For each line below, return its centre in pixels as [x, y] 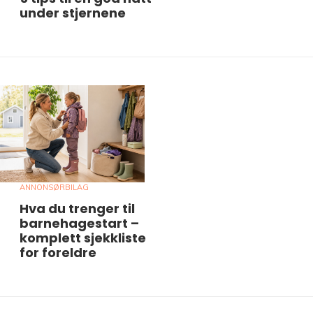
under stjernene [73, 13]
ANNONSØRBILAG [54, 187]
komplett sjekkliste [83, 238]
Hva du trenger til [77, 208]
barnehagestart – [79, 223]
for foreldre [58, 252]
